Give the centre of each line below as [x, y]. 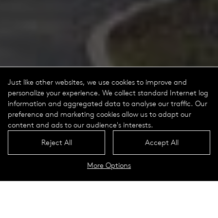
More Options [109, 165]
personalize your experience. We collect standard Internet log [108, 93]
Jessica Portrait [104, 166]
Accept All [162, 142]
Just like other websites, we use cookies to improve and [97, 82]
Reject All [56, 142]
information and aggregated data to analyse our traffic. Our [108, 103]
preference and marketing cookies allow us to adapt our [100, 114]
